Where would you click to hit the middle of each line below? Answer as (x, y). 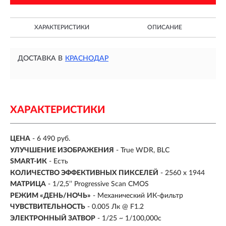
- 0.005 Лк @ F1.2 (116, 207)
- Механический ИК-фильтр (138, 195)
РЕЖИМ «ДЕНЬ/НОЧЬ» (50, 195)
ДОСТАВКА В (40, 59)
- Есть (59, 162)
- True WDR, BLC (143, 150)
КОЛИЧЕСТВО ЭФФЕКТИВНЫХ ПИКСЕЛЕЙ (84, 173)
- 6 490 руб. (51, 139)
